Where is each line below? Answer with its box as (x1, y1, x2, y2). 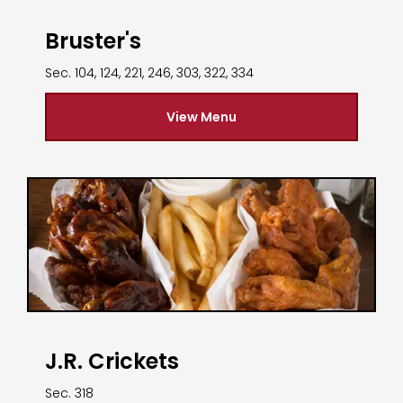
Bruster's (45, 26, 141, 57)
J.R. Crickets (45, 346, 179, 377)
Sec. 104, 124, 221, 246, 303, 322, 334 (45, 64, 254, 83)
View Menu (166, 108, 237, 127)
